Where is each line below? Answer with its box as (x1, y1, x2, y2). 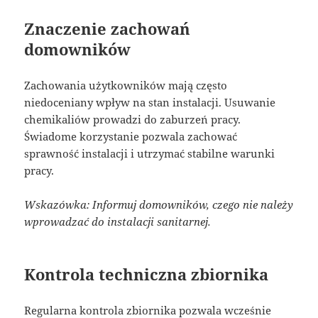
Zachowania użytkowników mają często (24, 77, 228, 92)
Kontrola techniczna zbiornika (24, 263, 269, 285)
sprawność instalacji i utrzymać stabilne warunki (24, 146, 275, 160)
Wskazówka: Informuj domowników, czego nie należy (24, 197, 294, 212)
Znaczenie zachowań (24, 17, 191, 39)
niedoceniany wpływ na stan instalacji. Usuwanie (24, 94, 276, 109)
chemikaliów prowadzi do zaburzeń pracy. (24, 111, 241, 126)
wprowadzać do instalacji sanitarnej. (24, 214, 212, 229)
